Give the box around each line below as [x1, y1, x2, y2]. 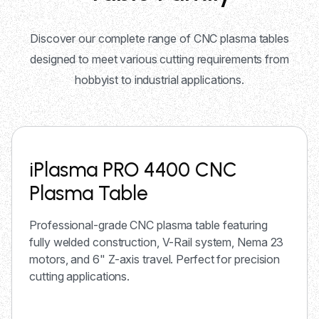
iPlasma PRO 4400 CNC [29, 157, 238, 182]
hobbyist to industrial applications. [74, 73, 245, 88]
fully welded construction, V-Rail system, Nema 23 [29, 235, 284, 250]
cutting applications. [29, 269, 130, 284]
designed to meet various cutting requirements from [30, 52, 289, 67]
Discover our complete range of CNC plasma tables [30, 31, 289, 46]
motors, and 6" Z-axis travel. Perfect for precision [29, 252, 281, 267]
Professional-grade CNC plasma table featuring [29, 218, 268, 233]
